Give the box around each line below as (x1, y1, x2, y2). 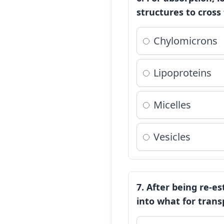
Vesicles (153, 130, 190, 143)
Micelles (153, 98, 191, 111)
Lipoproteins (153, 66, 211, 79)
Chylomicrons (153, 34, 217, 47)
